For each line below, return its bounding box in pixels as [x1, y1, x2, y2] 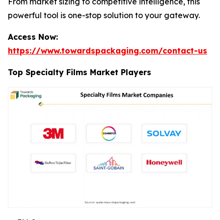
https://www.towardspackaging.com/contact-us [8, 46, 207, 55]
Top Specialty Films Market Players [8, 67, 151, 77]
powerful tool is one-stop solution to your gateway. [8, 10, 200, 20]
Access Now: [8, 32, 58, 42]
